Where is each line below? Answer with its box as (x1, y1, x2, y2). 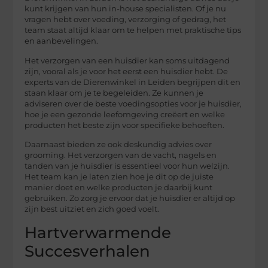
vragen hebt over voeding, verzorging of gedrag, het (25, 15, 227, 25)
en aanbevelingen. (25, 36, 99, 46)
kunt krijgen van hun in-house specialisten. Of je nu (25, 4, 227, 14)
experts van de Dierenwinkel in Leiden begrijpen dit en (25, 77, 241, 87)
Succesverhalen (25, 241, 151, 261)
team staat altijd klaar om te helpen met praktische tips (25, 26, 242, 35)
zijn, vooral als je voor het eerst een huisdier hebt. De (25, 66, 229, 76)
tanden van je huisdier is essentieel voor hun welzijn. (25, 162, 230, 171)
